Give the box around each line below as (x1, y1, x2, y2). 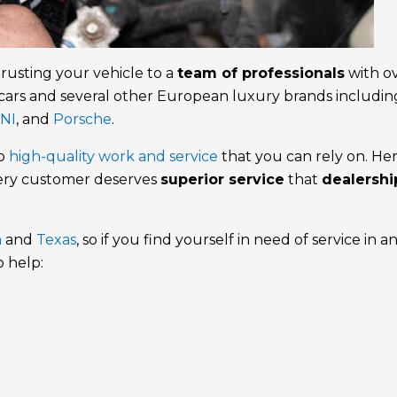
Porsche (53, 111, 113, 128)
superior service (160, 171, 285, 189)
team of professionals (177, 65, 346, 82)
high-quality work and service (9, 148, 219, 166)
